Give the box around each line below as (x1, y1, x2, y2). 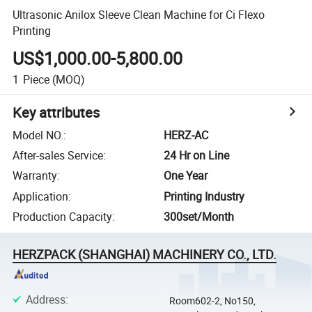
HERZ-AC (164, 127, 209, 143)
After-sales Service (13, 148, 104, 164)
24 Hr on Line (164, 148, 230, 164)
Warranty (13, 168, 58, 184)
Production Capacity (13, 209, 113, 225)
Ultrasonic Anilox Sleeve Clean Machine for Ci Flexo (13, 6, 265, 22)
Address (25, 292, 65, 308)
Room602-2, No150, (169, 294, 256, 308)
